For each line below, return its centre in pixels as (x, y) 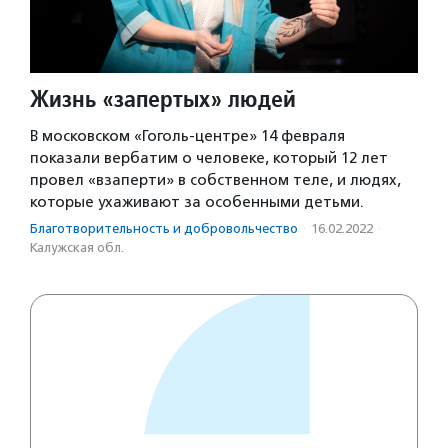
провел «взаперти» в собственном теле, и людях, (215, 179)
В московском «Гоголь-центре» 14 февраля (187, 135)
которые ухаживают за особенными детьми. (197, 201)
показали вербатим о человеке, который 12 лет (209, 157)
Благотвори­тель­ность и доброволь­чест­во (164, 228)
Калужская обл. (77, 247)
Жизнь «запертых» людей (163, 98)
